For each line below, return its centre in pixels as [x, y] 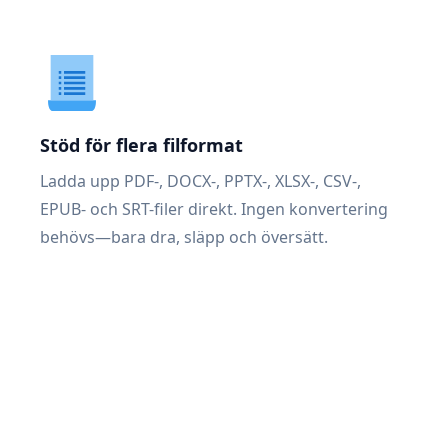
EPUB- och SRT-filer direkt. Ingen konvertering [214, 209]
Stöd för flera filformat [141, 145]
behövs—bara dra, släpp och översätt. [184, 237]
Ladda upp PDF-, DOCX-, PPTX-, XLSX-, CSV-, [200, 181]
